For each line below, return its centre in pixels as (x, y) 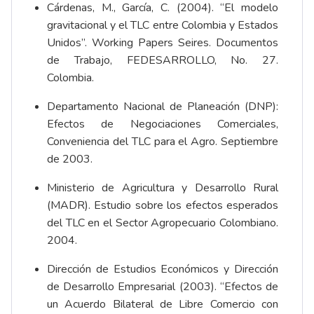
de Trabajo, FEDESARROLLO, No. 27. (163, 61)
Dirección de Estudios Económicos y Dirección (163, 269)
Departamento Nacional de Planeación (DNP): (163, 107)
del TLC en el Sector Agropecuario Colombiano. (163, 223)
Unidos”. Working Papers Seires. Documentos (163, 43)
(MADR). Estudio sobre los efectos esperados (163, 206)
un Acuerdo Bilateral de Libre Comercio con (163, 305)
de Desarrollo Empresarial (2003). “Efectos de (163, 287)
